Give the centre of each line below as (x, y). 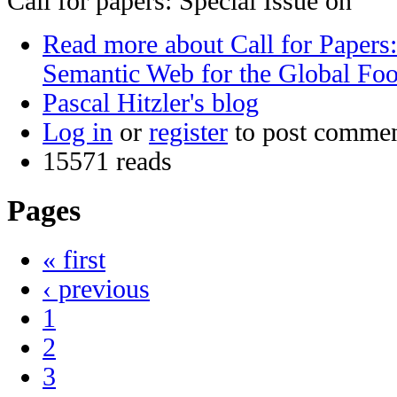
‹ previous (96, 288)
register (188, 132)
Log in (78, 132)
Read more (100, 45)
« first (74, 259)
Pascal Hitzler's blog (151, 103)
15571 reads (107, 162)
